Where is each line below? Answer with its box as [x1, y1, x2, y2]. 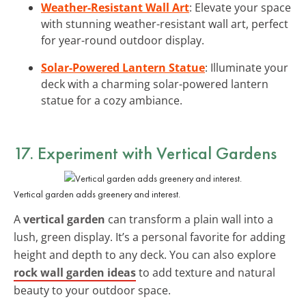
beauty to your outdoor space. [14, 282, 171, 298]
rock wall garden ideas [14, 264, 136, 280]
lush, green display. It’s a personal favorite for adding [14, 229, 286, 245]
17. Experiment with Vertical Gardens [14, 141, 277, 165]
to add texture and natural [136, 264, 275, 280]
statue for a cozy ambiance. [41, 92, 182, 108]
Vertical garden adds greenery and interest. [14, 187, 180, 200]
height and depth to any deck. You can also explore [14, 247, 276, 262]
